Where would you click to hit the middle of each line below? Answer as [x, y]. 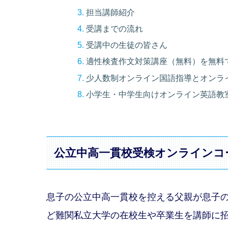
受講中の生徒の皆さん [127, 45]
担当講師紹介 [111, 12]
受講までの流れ [115, 28]
